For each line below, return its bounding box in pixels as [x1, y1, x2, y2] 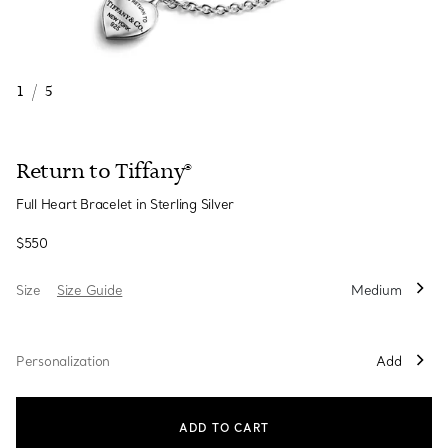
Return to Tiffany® [16, 158, 192, 186]
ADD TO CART [178, 421, 270, 436]
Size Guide [56, 281, 123, 298]
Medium [350, 281, 405, 298]
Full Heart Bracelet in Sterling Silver [16, 196, 235, 213]
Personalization [16, 352, 111, 369]
